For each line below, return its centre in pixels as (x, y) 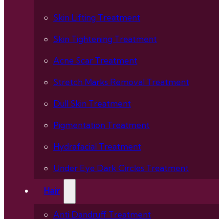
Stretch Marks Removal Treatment (121, 82)
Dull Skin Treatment (92, 104)
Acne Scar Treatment (95, 61)
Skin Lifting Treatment (97, 18)
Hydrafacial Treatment (97, 147)
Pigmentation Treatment (101, 125)
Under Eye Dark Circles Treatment (121, 168)
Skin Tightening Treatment (105, 39)
